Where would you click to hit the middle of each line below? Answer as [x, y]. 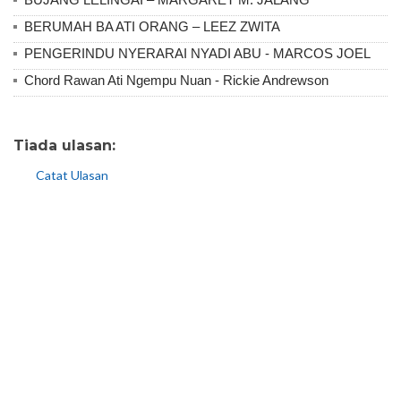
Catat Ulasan [72, 175]
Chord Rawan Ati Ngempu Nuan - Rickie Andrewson [176, 80]
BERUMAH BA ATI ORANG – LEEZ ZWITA [152, 26]
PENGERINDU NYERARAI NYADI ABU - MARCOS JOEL [197, 53]
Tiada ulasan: [64, 145]
